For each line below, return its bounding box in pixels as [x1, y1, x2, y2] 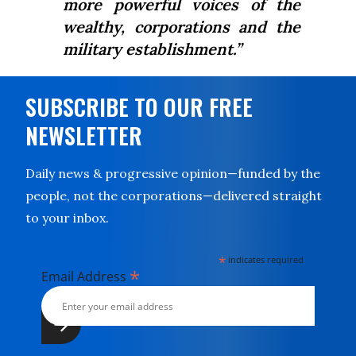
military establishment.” [63, 39, 242, 59]
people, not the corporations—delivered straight [25, 188, 322, 203]
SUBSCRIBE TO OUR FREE [25, 91, 253, 123]
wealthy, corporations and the [63, 17, 300, 37]
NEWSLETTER [25, 119, 142, 152]
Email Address [41, 268, 130, 285]
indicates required [226, 253, 304, 265]
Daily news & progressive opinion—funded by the [25, 165, 320, 181]
